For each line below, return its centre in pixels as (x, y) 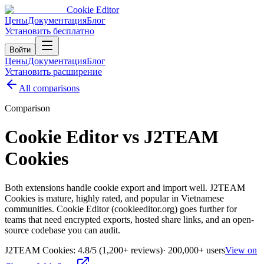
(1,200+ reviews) (130, 250)
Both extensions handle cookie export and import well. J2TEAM (125, 187)
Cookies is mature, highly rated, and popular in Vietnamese (114, 198)
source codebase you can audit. (62, 230)
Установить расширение (53, 72)
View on (241, 250)
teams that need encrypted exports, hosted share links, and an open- (129, 219)
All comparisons (49, 88)
